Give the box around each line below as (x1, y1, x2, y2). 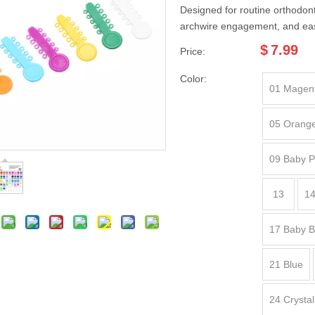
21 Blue (269, 259, 303, 270)
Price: (180, 46, 205, 57)
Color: (180, 73, 207, 84)
